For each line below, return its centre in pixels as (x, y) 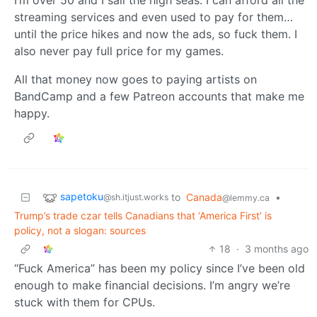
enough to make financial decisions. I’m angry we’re (152, 285)
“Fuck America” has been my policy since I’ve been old (160, 268)
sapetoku (82, 196)
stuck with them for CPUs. (85, 302)
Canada (204, 197)
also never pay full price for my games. (119, 51)
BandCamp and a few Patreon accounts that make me (159, 96)
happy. (32, 113)
